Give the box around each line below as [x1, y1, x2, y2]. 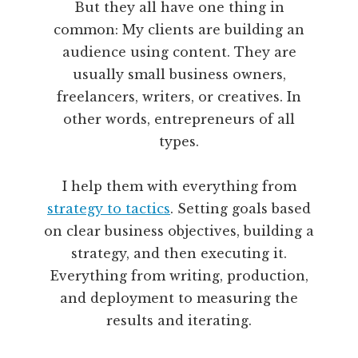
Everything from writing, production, [50, 268, 308, 284]
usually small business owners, [72, 66, 286, 83]
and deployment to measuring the [60, 290, 298, 307]
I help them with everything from [62, 178, 296, 195]
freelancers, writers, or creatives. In [57, 89, 301, 105]
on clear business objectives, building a [44, 223, 314, 240]
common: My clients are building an [54, 22, 304, 38]
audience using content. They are [62, 44, 296, 61]
